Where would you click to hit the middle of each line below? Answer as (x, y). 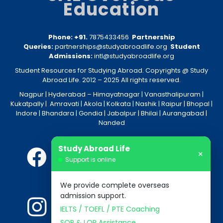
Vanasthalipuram (172, 94)
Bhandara (58, 113)
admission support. (93, 196)
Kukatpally (27, 104)
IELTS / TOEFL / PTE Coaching (110, 209)
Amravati (64, 104)
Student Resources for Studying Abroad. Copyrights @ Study (111, 70)
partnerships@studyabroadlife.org (111, 46)
